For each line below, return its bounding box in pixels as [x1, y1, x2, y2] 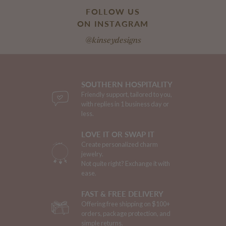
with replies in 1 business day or [81, 99, 169, 108]
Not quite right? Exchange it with [81, 159, 170, 167]
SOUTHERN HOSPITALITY [81, 79, 173, 89]
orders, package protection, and [81, 209, 171, 217]
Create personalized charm [81, 140, 158, 148]
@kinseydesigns [85, 34, 141, 45]
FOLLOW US [86, 6, 140, 16]
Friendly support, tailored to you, [81, 90, 172, 98]
